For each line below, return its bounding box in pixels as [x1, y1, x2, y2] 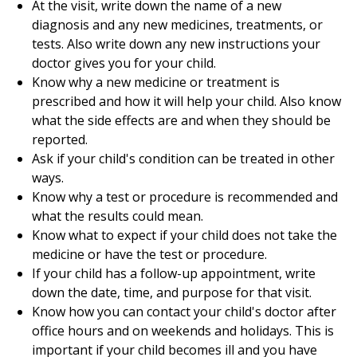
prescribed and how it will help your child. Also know [32, 92, 341, 110]
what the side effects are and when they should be [32, 112, 331, 129]
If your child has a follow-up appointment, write [32, 265, 316, 282]
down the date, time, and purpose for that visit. [32, 284, 312, 301]
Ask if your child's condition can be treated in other [32, 150, 335, 167]
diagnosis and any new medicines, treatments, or [32, 16, 323, 33]
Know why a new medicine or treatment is [32, 73, 280, 91]
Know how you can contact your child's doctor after [32, 303, 336, 320]
